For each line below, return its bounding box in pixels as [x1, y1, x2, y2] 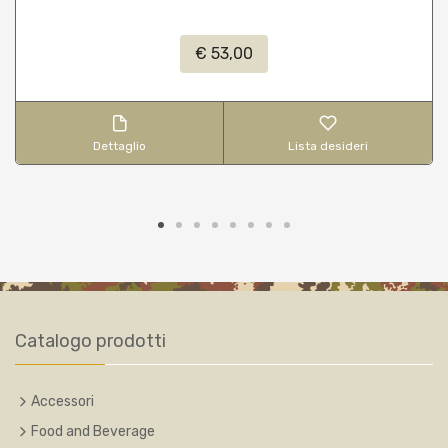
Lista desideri [288, 138, 368, 153]
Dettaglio [93, 138, 146, 153]
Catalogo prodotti [15, 329, 166, 352]
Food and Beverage [31, 422, 155, 440]
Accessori [31, 392, 94, 410]
